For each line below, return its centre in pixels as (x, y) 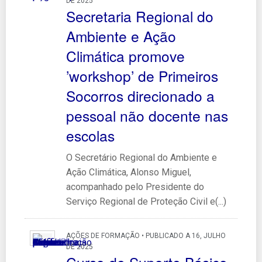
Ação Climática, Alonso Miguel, (128, 172)
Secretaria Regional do (139, 16)
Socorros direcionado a (140, 95)
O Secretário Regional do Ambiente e (141, 157)
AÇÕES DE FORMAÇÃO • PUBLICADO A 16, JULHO (146, 235)
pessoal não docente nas (147, 115)
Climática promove (125, 56)
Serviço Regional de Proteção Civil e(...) (146, 201)
